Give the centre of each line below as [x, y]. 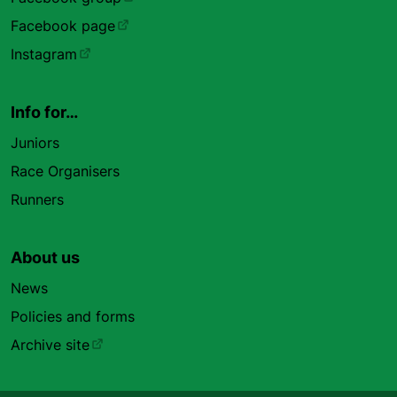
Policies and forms [73, 316]
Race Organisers [65, 171]
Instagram [44, 54]
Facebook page [63, 26]
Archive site [50, 345]
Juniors [35, 143]
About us [45, 257]
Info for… [44, 112]
